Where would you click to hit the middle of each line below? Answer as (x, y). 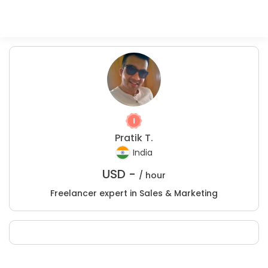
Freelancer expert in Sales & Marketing (134, 193)
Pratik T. (134, 138)
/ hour (152, 175)
